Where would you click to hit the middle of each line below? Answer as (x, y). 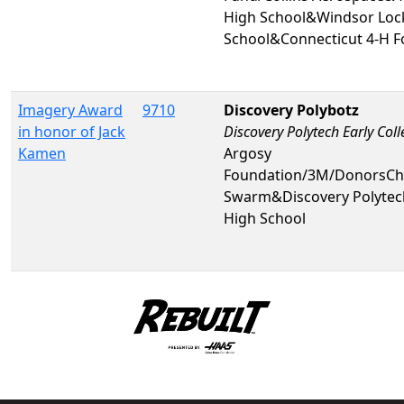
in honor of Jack (72, 131)
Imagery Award (70, 110)
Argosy (248, 153)
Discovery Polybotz (291, 110)
